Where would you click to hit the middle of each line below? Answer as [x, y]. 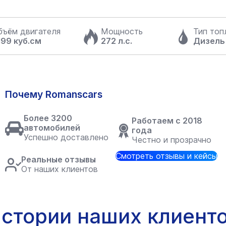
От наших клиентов [60, 169]
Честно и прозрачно [172, 140]
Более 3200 [48, 118]
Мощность [122, 31]
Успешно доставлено [66, 137]
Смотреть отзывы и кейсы [166, 156]
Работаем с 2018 [167, 121]
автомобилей [52, 128]
